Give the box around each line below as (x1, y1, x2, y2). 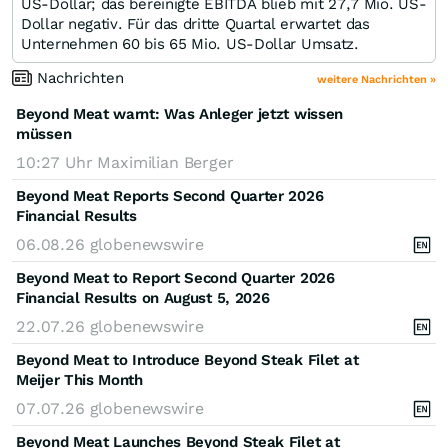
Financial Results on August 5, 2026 (16, 288, 270, 307)
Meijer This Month (16, 370, 143, 389)
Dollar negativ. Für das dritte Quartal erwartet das (21, 14, 370, 33)
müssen (16, 124, 72, 143)
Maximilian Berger (97, 152, 234, 172)
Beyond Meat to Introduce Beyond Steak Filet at (16, 350, 359, 369)
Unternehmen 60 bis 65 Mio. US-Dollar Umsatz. (21, 34, 359, 53)
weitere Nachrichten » (317, 72, 436, 86)
